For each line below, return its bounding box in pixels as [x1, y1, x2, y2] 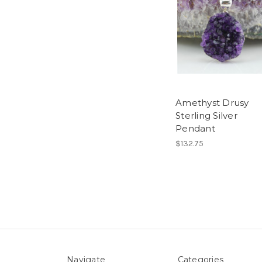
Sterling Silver [175, 110, 237, 122]
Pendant [175, 123, 215, 135]
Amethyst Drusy [175, 97, 249, 109]
